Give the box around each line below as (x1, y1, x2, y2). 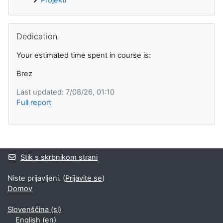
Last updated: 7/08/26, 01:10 (16, 87, 114, 97)
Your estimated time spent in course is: (16, 50, 151, 60)
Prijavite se (65, 174, 102, 183)
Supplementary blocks (7, 139, 117, 152)
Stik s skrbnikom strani (20, 153, 98, 162)
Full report (16, 98, 51, 107)
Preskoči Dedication (7, 23, 76, 32)
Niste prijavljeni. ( (7, 174, 65, 183)
